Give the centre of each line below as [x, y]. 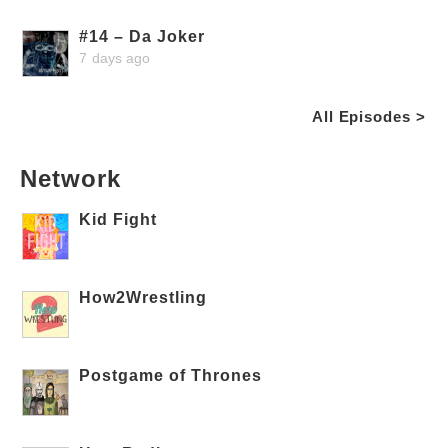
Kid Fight [118, 219]
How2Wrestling [143, 297]
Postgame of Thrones [171, 375]
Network [70, 178]
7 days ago [115, 57]
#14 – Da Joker [142, 36]
